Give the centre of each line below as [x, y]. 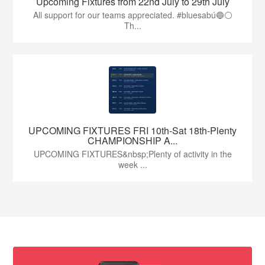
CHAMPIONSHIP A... [132, 140]
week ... [132, 164]
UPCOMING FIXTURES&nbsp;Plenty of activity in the [132, 153]
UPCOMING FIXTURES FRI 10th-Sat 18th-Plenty [132, 130]
